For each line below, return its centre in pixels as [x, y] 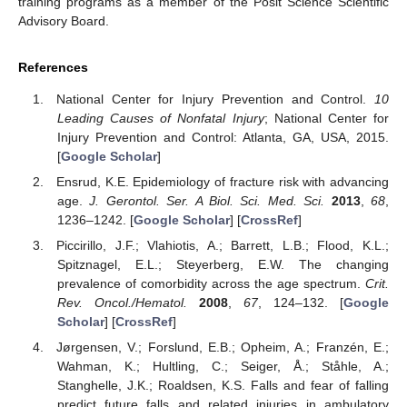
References [53, 68]
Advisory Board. [64, 21]
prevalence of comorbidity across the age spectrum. [211, 284]
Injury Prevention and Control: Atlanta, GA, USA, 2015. [223, 137]
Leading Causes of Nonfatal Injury [160, 118]
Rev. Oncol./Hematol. [122, 303]
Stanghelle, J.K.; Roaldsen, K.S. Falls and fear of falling [223, 386]
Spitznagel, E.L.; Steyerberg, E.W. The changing [223, 265]
